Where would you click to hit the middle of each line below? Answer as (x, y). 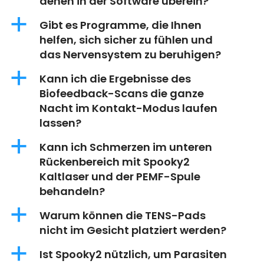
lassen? (60, 123)
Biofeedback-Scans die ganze (122, 94)
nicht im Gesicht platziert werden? (133, 230)
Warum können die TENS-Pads (123, 216)
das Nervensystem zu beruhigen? (130, 55)
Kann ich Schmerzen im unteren (126, 147)
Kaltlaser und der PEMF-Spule (120, 177)
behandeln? (72, 192)
